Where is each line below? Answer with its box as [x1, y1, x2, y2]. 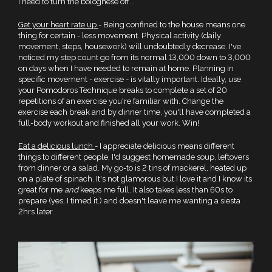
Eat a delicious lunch [18, 141, 95, 151]
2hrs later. [18, 207, 54, 217]
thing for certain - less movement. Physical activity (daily [18, 31, 221, 41]
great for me [18, 185, 64, 195]
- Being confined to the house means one [98, 20, 245, 30]
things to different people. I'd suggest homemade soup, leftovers [18, 152, 249, 162]
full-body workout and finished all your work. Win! [18, 118, 199, 128]
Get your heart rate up [18, 20, 98, 30]
